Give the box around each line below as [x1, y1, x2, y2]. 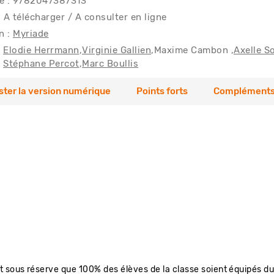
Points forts [136, 87, 188, 97]
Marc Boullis [82, 59, 138, 68]
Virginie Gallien [82, 46, 151, 55]
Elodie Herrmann [3, 46, 80, 55]
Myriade [13, 29, 49, 39]
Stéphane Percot [3, 59, 80, 68]
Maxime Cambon [154, 46, 228, 55]
